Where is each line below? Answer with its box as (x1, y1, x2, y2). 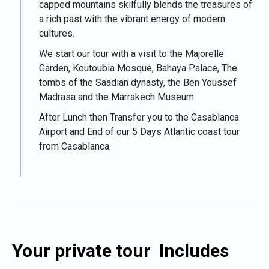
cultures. (39, 28, 74, 39)
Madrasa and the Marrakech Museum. (39, 91, 196, 103)
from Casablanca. (39, 141, 111, 152)
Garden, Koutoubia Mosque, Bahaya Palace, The (39, 62, 237, 74)
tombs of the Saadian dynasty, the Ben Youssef (39, 77, 237, 88)
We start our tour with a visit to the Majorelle (39, 48, 224, 59)
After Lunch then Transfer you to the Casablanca (39, 112, 239, 123)
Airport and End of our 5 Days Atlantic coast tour (39, 126, 240, 138)
